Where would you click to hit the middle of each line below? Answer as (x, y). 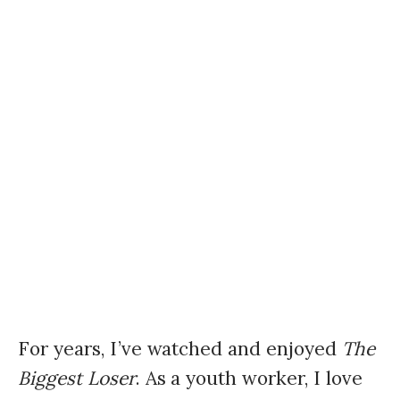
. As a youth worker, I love (249, 378)
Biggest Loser (77, 378)
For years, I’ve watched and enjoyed (180, 349)
